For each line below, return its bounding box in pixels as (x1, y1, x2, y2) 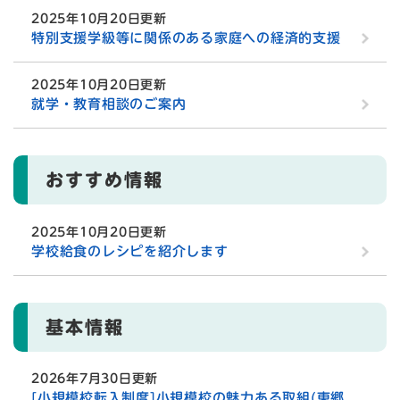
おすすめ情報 (46, 171, 163, 189)
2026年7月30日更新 (31, 372, 158, 386)
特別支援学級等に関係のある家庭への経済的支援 (31, 31, 341, 46)
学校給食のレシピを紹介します (31, 244, 229, 258)
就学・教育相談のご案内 (31, 97, 187, 112)
